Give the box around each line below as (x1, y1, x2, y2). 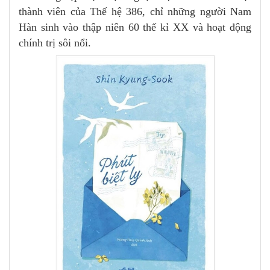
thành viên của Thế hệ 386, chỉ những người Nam (19, 5, 251, 17)
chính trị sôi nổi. (19, 36, 91, 49)
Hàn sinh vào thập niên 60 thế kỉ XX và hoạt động (19, 20, 251, 33)
